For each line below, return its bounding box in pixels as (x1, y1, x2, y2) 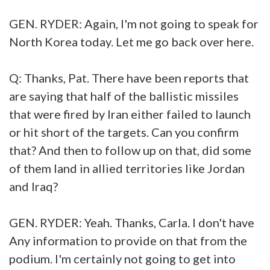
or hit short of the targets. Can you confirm (9, 124, 239, 139)
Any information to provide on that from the (9, 233, 247, 248)
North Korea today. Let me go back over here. (9, 34, 256, 49)
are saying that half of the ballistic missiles (9, 88, 239, 103)
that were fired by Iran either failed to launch (9, 106, 251, 121)
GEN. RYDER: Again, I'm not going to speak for (9, 16, 259, 31)
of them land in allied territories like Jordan (9, 160, 245, 175)
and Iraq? (9, 178, 60, 193)
